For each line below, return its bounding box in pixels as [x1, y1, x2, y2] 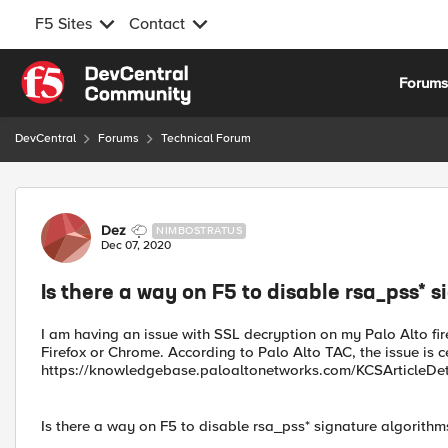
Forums [98, 131, 139, 146]
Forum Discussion [13, 186, 230, 211]
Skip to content [35, 63, 137, 81]
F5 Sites [35, 14, 92, 34]
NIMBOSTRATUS [156, 224, 242, 237]
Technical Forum [161, 131, 251, 146]
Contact [129, 14, 185, 34]
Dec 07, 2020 [101, 238, 171, 253]
